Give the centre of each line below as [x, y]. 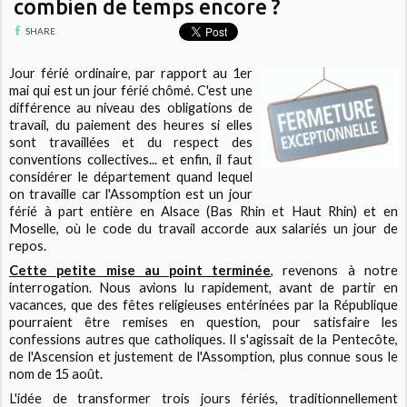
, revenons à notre [334, 271]
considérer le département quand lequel [131, 177]
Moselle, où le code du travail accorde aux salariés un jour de [203, 229]
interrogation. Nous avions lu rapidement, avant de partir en [203, 288]
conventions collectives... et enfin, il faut [131, 160]
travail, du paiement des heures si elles [131, 125]
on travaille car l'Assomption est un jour [131, 194]
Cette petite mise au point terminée [140, 271]
